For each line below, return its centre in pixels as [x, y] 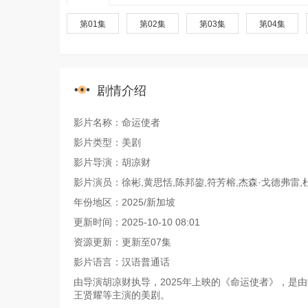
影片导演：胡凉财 [112, 162]
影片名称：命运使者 [117, 122]
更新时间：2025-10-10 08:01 [137, 222]
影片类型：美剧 [107, 142]
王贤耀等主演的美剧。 [122, 295]
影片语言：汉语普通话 [122, 262]
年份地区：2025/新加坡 [124, 202]
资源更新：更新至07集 [122, 242]
